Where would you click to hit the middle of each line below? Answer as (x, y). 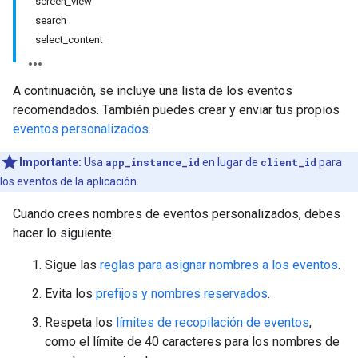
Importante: (50, 162)
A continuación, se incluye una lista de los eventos (153, 91)
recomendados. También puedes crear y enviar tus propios (176, 110)
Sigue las (72, 265)
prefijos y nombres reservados (182, 294)
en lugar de (230, 162)
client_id (288, 162)
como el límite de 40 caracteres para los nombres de (192, 342)
